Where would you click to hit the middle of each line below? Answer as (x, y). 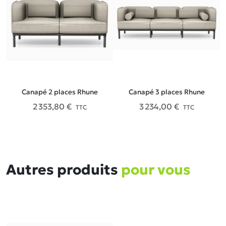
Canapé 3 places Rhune (166, 92)
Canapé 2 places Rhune (60, 92)
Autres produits (64, 170)
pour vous (156, 170)
